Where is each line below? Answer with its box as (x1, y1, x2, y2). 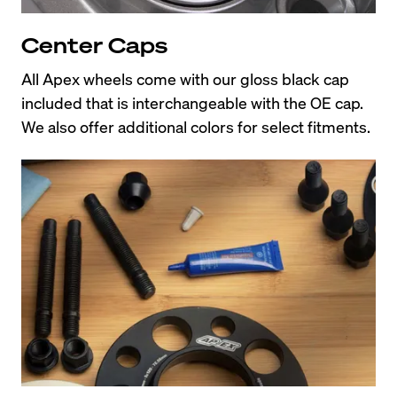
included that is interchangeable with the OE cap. (21, 91, 363, 113)
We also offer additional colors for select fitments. (21, 115, 370, 136)
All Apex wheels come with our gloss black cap (21, 67, 349, 89)
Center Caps (21, 30, 167, 58)
